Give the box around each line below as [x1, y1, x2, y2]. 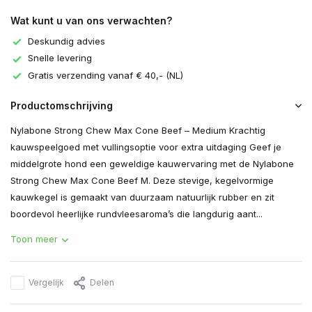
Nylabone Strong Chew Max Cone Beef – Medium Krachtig [10, 125, 265, 136]
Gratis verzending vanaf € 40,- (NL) [28, 69, 183, 81]
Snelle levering [28, 52, 92, 64]
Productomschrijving [10, 100, 113, 112]
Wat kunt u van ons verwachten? [10, 15, 172, 26]
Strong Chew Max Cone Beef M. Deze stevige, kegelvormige [10, 175, 274, 187]
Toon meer [10, 233, 58, 245]
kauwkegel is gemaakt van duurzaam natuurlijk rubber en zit [10, 192, 274, 203]
